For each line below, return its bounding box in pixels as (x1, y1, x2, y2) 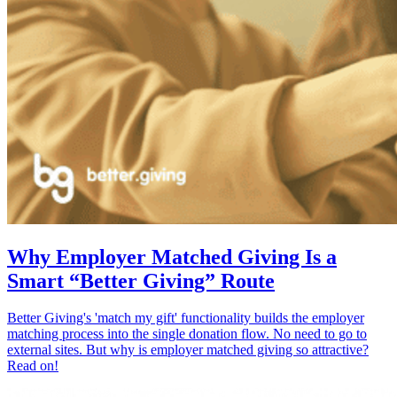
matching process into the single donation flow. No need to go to (7, 326, 367, 342)
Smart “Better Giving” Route (7, 269, 275, 292)
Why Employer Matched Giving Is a (7, 245, 337, 269)
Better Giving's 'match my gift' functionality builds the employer (7, 310, 364, 326)
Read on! (7, 358, 58, 374)
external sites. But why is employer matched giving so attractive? (7, 342, 369, 358)
